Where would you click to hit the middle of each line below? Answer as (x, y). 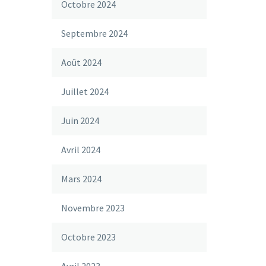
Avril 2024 (81, 150)
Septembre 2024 (94, 33)
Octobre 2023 (88, 237)
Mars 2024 (81, 179)
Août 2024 (81, 62)
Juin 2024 (80, 121)
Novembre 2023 (93, 208)
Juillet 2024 (85, 91)
